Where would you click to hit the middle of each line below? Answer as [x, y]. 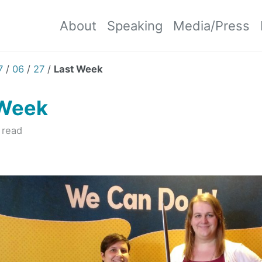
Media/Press [211, 25]
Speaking [135, 25]
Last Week [78, 69]
